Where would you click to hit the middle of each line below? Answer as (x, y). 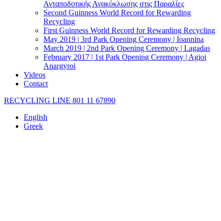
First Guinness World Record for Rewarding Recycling (129, 30)
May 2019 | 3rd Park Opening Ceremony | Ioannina (124, 39)
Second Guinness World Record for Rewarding (117, 12)
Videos (35, 74)
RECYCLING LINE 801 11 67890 (60, 100)
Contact (36, 83)
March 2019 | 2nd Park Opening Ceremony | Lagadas (127, 48)
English (36, 117)
